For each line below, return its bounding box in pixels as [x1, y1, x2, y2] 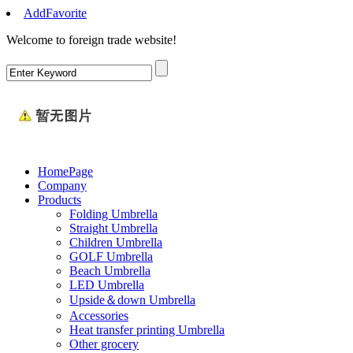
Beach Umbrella [69, 264, 150, 277]
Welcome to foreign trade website [6, 33, 173, 46]
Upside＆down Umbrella [69, 293, 195, 307]
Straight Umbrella [69, 221, 158, 235]
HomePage [38, 165, 93, 178]
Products [38, 193, 81, 206]
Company [38, 179, 87, 192]
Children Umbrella [69, 236, 162, 249]
